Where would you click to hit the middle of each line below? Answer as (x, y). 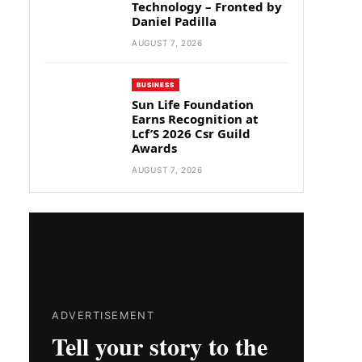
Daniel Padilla (174, 21)
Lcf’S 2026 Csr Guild (191, 133)
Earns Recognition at (195, 119)
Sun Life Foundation (193, 104)
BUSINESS (156, 85)
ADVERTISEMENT (103, 315)
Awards (154, 148)
